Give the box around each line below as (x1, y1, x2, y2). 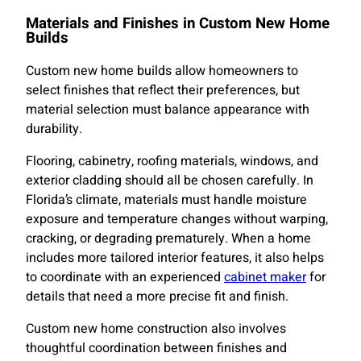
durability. (26, 119, 82, 139)
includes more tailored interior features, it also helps (26, 248, 324, 268)
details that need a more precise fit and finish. (26, 287, 288, 307)
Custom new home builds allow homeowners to (26, 61, 298, 81)
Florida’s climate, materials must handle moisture (26, 190, 307, 210)
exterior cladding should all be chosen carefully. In (26, 171, 313, 191)
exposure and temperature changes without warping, (26, 210, 328, 230)
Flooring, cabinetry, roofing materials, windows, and (26, 151, 318, 172)
